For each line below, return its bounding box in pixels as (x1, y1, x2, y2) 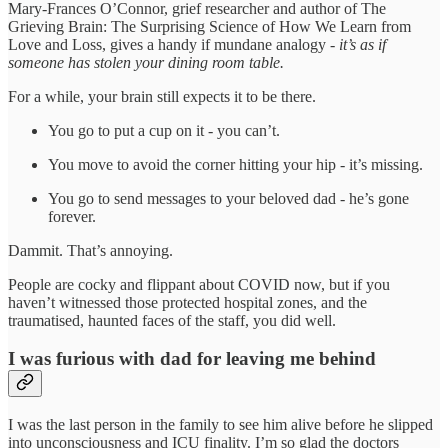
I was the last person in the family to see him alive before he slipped (8, 416, 433, 434)
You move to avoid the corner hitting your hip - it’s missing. (48, 155, 423, 173)
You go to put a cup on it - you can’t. (48, 121, 280, 139)
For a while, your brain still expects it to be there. (8, 87, 316, 105)
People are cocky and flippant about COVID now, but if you (8, 275, 390, 293)
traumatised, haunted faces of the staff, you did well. (8, 311, 336, 329)
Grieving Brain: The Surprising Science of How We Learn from (8, 17, 411, 35)
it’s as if (339, 35, 386, 53)
